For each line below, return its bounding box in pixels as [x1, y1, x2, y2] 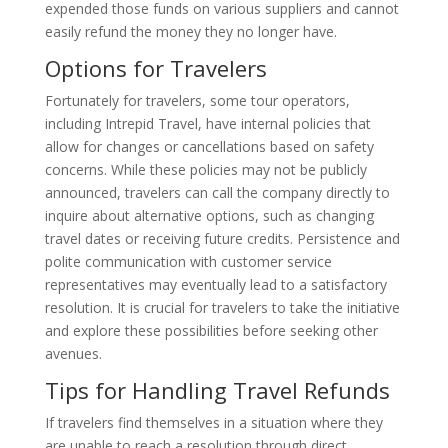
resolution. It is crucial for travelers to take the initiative [44, 298, 400, 318]
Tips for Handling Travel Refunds [44, 375, 390, 406]
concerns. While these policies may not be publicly [44, 160, 367, 180]
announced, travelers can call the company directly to [44, 183, 390, 203]
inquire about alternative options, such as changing [44, 206, 374, 226]
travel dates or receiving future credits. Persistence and [44, 229, 400, 249]
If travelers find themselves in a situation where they [44, 413, 383, 433]
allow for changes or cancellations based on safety [44, 137, 374, 157]
